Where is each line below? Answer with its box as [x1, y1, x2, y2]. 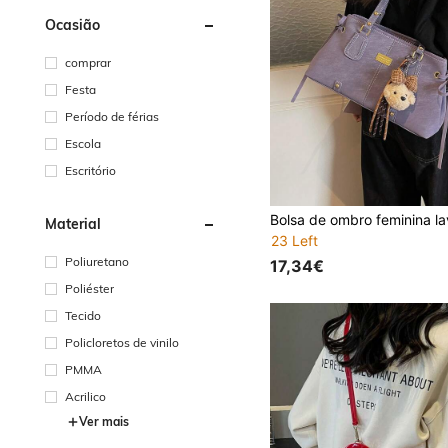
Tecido [65, 307, 101, 323]
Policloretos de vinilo [65, 334, 179, 350]
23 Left [271, 231, 319, 249]
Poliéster [65, 280, 114, 296]
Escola [65, 135, 101, 151]
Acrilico [65, 388, 106, 404]
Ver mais [79, 413, 129, 429]
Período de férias [65, 108, 159, 124]
